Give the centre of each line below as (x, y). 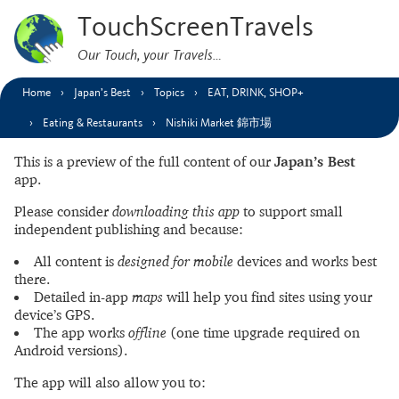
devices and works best (305, 261)
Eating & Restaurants (93, 123)
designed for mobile (175, 261)
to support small (291, 211)
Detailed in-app (83, 297)
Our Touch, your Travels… (150, 54)
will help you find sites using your (268, 297)
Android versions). (71, 350)
